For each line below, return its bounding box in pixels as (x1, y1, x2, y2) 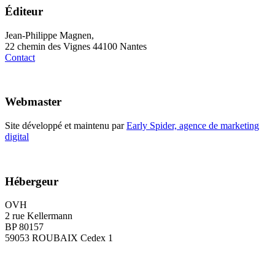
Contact (5, 52, 35, 63)
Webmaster (5, 95, 61, 109)
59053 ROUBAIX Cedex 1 (5, 233, 113, 244)
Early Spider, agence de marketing (126, 120, 259, 131)
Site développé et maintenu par (5, 120, 126, 131)
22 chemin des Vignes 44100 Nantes (5, 41, 147, 52)
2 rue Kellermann (5, 211, 72, 222)
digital (5, 131, 29, 142)
